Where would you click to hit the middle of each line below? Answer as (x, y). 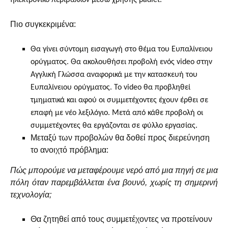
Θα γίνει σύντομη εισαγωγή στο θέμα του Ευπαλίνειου (122, 49)
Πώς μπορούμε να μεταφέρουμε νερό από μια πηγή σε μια (114, 170)
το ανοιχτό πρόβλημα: (69, 150)
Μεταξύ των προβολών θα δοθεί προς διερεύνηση (120, 138)
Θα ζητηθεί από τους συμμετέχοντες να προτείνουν (121, 219)
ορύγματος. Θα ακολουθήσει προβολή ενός (104, 62)
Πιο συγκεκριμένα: (43, 24)
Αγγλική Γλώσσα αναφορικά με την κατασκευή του (114, 75)
